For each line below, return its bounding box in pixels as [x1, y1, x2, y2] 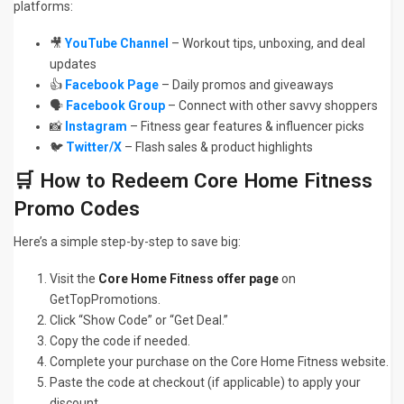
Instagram [65, 119, 127, 134]
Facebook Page [65, 78, 159, 93]
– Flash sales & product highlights [122, 140, 313, 155]
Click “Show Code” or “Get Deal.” [50, 313, 228, 328]
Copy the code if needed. [50, 334, 190, 349]
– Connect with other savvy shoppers [165, 98, 378, 114]
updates [50, 57, 96, 72]
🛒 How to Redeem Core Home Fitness [14, 169, 372, 194]
